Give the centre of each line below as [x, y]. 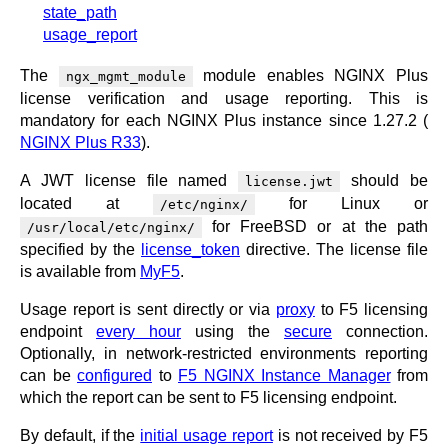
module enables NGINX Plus [310, 75]
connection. [380, 331]
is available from [80, 271]
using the [232, 331]
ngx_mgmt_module [125, 76]
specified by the [80, 249]
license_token [190, 249]
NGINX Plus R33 [80, 142]
